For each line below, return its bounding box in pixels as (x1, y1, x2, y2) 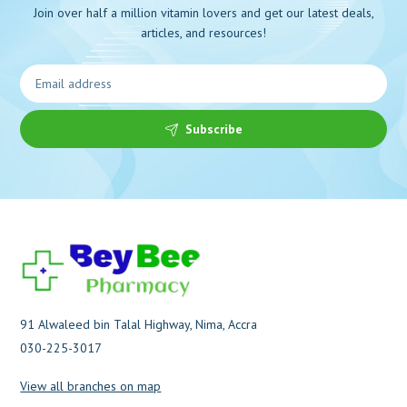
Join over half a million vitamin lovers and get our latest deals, (33, 4, 374, 21)
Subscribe (184, 120, 243, 137)
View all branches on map (20, 378, 162, 395)
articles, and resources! (141, 24, 266, 41)
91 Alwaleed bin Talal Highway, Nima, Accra (20, 316, 258, 333)
